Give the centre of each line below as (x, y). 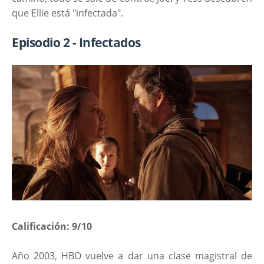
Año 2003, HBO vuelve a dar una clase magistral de (132, 255)
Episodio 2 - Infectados (76, 43)
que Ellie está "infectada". (67, 13)
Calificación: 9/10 (52, 226)
